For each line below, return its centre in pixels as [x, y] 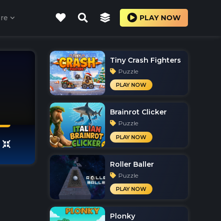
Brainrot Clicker [138, 112]
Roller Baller [132, 164]
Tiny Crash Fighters [146, 60]
